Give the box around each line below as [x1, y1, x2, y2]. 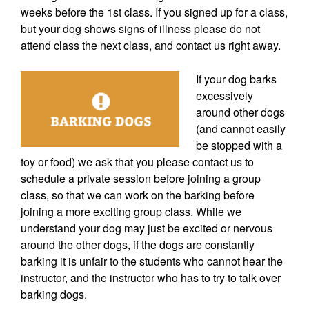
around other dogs [196, 103, 285, 120]
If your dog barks [196, 70, 277, 87]
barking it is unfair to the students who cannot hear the [21, 252, 283, 269]
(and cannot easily [196, 120, 286, 137]
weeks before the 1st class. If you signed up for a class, [21, 3, 288, 20]
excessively [196, 87, 253, 103]
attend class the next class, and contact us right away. [21, 37, 281, 53]
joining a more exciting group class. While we [21, 203, 241, 219]
